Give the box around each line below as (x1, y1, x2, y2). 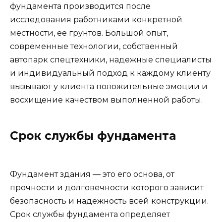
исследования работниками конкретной (10, 14, 182, 24)
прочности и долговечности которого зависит (10, 182, 204, 192)
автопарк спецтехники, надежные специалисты (10, 55, 212, 64)
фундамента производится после (10, 1, 151, 11)
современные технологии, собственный (10, 41, 178, 51)
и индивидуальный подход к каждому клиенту (10, 68, 211, 78)
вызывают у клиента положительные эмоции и (10, 81, 208, 91)
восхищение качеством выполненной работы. (10, 95, 203, 105)
